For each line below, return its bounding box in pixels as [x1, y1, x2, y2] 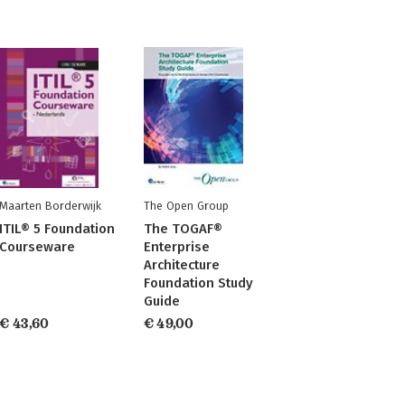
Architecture [143, 257, 220, 273]
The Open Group [143, 199, 229, 212]
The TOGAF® [143, 221, 222, 237]
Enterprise [143, 239, 210, 255]
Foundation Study [143, 275, 253, 291]
